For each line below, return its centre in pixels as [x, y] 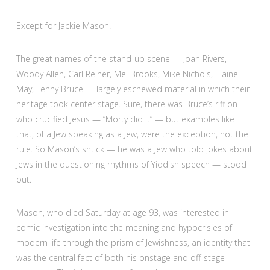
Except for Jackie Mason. [63, 25]
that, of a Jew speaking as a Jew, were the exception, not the [132, 134]
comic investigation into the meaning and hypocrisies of [124, 227]
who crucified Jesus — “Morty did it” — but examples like [125, 119]
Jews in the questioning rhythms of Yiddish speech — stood [131, 164]
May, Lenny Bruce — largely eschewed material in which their [133, 89]
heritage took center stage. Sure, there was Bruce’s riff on [127, 104]
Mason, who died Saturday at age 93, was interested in [122, 212]
